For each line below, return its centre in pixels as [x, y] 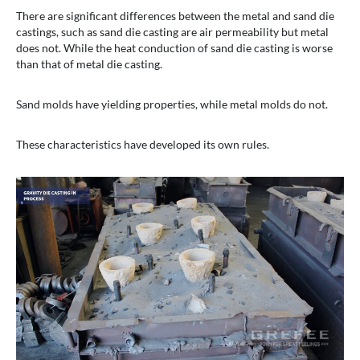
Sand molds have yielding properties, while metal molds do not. [172, 104]
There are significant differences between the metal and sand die [175, 16]
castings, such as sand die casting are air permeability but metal [172, 32]
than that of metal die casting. [89, 64]
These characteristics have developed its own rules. [143, 145]
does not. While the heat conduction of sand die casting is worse [174, 48]
